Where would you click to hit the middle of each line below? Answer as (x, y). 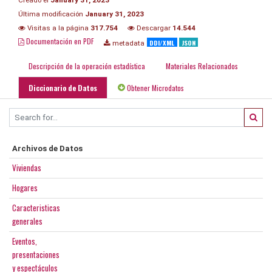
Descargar (154, 28)
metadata (127, 43)
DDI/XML (162, 42)
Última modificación (52, 14)
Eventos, (25, 241)
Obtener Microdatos (155, 87)
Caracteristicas (36, 207)
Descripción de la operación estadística (87, 66)
